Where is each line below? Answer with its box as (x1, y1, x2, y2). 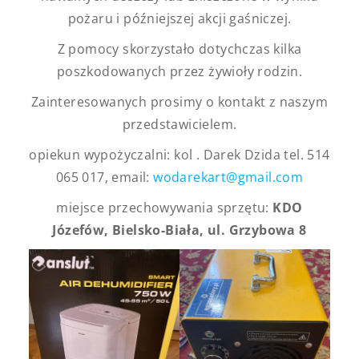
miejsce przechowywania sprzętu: (56, 198, 273, 216)
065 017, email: (55, 167, 154, 186)
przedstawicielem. (122, 115, 237, 133)
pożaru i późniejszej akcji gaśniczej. (67, 9, 292, 27)
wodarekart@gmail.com (153, 167, 304, 186)
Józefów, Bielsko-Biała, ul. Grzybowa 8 (52, 220, 307, 239)
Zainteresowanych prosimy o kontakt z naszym (30, 92, 329, 111)
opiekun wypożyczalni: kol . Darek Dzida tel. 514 (29, 145, 330, 163)
